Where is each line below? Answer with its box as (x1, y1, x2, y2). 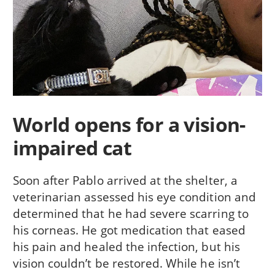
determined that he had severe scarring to (12, 204, 249, 222)
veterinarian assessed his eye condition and (12, 188, 256, 205)
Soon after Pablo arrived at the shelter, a (12, 171, 238, 188)
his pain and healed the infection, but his (12, 238, 240, 255)
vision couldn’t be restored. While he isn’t (12, 254, 240, 271)
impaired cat (12, 134, 132, 161)
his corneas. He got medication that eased (12, 221, 246, 238)
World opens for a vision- (12, 111, 246, 138)
